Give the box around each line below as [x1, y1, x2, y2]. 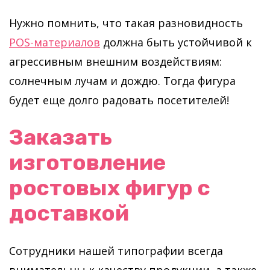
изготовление [9, 149, 166, 175]
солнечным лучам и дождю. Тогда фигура [9, 74, 236, 88]
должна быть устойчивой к [100, 35, 252, 49]
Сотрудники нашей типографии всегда [9, 243, 223, 258]
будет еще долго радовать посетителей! [9, 93, 229, 107]
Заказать [9, 124, 112, 150]
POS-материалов [9, 35, 100, 49]
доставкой [9, 200, 129, 226]
